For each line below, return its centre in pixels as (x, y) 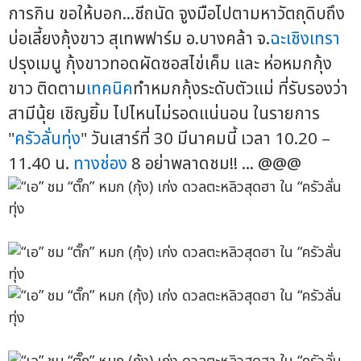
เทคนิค (110, 89)
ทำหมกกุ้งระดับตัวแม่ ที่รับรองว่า (241, 89)
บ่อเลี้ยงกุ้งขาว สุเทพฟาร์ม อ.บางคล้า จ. (139, 39)
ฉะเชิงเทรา (305, 39)
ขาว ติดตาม (47, 89)
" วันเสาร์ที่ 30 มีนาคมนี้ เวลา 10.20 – (205, 139)
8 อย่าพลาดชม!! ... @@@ (214, 164)
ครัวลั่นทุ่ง (48, 139)
